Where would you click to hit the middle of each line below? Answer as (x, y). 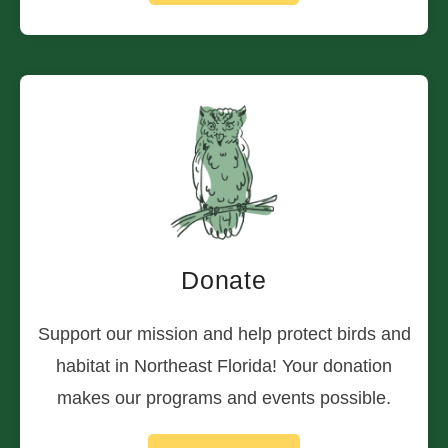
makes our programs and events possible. (224, 398)
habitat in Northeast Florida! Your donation (224, 366)
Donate (224, 280)
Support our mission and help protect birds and (224, 334)
